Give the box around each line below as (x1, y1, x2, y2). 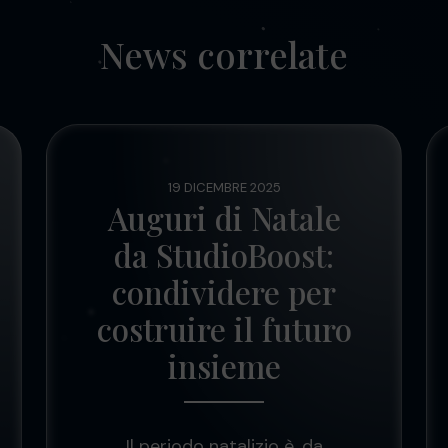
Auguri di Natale (107, 197, 341, 239)
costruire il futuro (96, 308, 352, 350)
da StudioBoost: (114, 234, 334, 276)
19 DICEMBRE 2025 (167, 179, 281, 196)
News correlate (100, 30, 348, 78)
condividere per (112, 271, 336, 313)
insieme (167, 345, 281, 387)
